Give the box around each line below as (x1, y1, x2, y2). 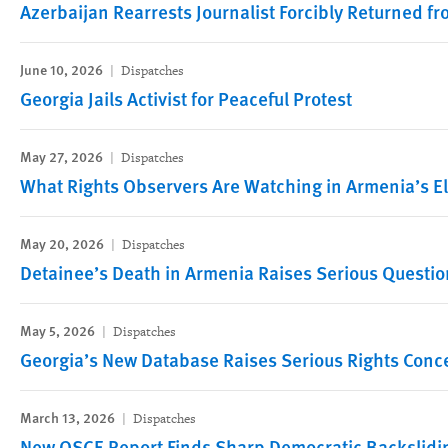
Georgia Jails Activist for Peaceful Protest (20, 85, 352, 112)
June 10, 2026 (20, 59, 106, 79)
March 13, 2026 (20, 407, 118, 427)
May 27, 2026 (20, 146, 106, 166)
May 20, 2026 (20, 233, 107, 253)
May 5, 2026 (20, 320, 98, 340)
